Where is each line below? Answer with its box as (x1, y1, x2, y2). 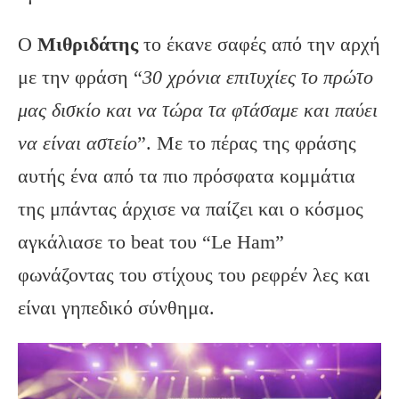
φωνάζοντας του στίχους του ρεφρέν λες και (18, 264, 370, 287)
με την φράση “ (18, 66, 142, 89)
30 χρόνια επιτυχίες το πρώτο (142, 66, 373, 89)
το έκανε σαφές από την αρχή (138, 33, 380, 56)
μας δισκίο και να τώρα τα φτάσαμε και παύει (18, 99, 378, 122)
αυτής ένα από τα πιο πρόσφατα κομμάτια (18, 165, 355, 188)
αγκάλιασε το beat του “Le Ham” (18, 231, 284, 254)
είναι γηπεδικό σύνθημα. (18, 297, 220, 320)
